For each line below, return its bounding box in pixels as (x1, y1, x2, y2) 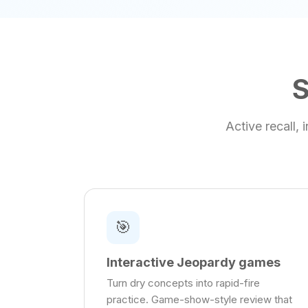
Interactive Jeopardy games (107, 255, 280, 270)
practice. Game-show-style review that (107, 293, 292, 307)
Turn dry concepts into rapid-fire (107, 276, 260, 290)
